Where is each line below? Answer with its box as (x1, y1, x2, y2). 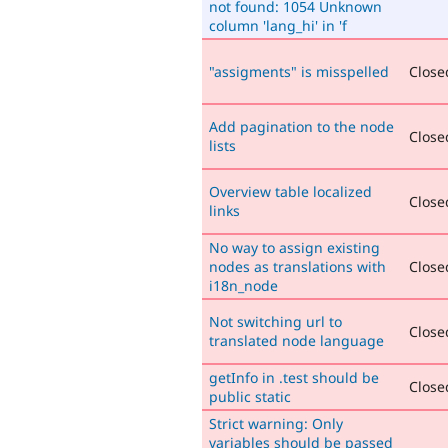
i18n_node (209, 275, 278, 295)
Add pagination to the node (209, 116, 394, 136)
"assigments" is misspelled (209, 61, 389, 81)
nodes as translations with (209, 256, 386, 276)
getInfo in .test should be (209, 367, 379, 387)
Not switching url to (209, 311, 342, 331)
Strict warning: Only (209, 413, 343, 433)
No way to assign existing (209, 237, 380, 257)
